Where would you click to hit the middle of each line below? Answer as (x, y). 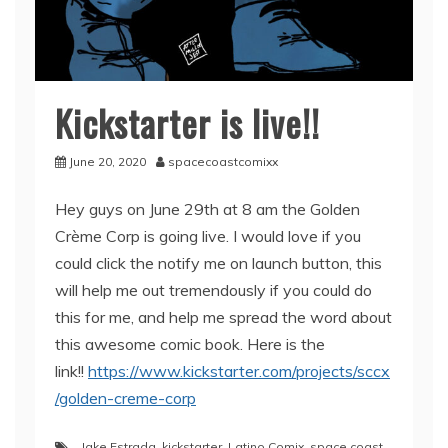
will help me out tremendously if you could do (213, 289)
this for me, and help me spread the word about (223, 316)
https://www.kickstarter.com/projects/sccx (239, 370)
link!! (71, 370)
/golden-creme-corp (125, 397)
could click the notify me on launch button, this (218, 262)
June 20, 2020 (107, 161)
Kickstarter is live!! (187, 122)
